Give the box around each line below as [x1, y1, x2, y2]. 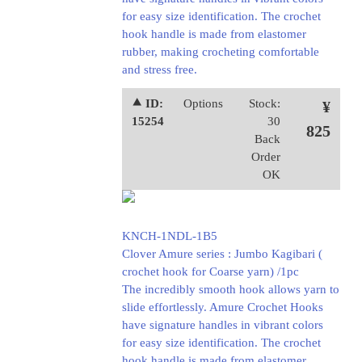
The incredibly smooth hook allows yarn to [121, 283, 339, 296]
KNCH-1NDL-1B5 [121, 229, 217, 242]
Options [183, 97, 224, 110]
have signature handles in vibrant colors [121, 318, 323, 331]
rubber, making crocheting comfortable [121, 45, 319, 58]
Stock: [248, 97, 280, 110]
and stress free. [121, 63, 197, 76]
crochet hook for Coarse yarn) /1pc [121, 265, 299, 278]
